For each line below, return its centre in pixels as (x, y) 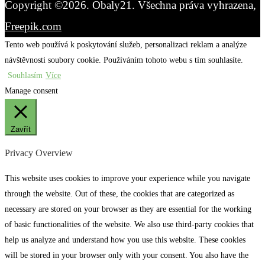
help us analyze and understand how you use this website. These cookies (125, 240)
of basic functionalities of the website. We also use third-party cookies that (129, 225)
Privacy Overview (39, 153)
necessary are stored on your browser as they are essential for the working (128, 209)
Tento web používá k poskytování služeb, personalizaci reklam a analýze (126, 44)
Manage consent (31, 91)
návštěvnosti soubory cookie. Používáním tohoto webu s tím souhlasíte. (124, 60)
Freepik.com (33, 26)
